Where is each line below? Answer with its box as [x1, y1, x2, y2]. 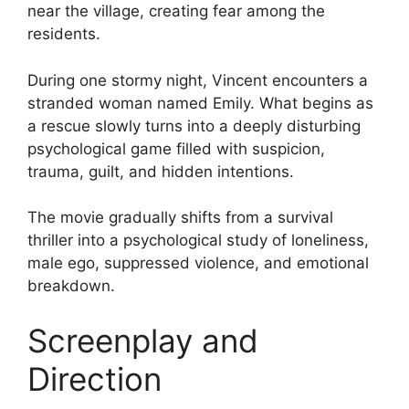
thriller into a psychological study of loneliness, [27, 231, 369, 249]
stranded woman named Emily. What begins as [27, 93, 373, 112]
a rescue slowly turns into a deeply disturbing [27, 116, 361, 135]
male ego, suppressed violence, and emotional [27, 254, 369, 272]
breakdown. [27, 277, 115, 295]
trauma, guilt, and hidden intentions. [27, 162, 294, 181]
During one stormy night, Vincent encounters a [27, 70, 368, 89]
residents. [27, 25, 100, 43]
